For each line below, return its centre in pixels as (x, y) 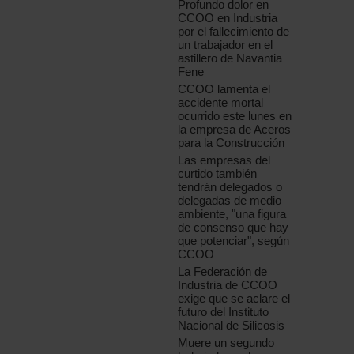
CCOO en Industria (228, 18)
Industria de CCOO (228, 285)
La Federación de (223, 272)
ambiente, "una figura (232, 214)
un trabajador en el (226, 45)
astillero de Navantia (230, 58)
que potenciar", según (234, 241)
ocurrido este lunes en (235, 116)
